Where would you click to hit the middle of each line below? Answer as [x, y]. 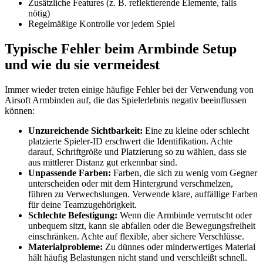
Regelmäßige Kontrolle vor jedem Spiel [102, 24]
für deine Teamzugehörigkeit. [82, 204]
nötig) [39, 14]
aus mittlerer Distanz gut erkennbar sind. [103, 162]
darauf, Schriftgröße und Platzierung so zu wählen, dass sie [137, 151]
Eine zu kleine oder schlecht [196, 130]
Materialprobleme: [65, 247]
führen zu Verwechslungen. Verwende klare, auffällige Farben [143, 194]
